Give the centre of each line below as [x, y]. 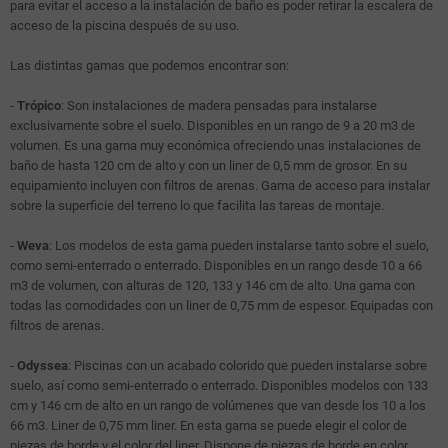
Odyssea [42, 366]
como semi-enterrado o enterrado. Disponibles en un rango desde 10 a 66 [216, 266]
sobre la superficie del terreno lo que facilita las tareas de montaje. [197, 206]
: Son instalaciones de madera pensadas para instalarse [219, 106]
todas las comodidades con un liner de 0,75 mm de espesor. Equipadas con [221, 306]
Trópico [39, 106]
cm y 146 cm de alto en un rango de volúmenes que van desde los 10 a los [218, 406]
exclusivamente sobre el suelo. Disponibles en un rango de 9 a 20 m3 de [212, 126]
